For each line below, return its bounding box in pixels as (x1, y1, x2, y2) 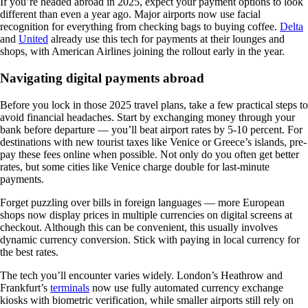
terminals (50, 281, 89, 294)
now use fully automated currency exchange (89, 281, 283, 294)
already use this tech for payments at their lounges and (48, 33, 285, 45)
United (19, 33, 48, 45)
